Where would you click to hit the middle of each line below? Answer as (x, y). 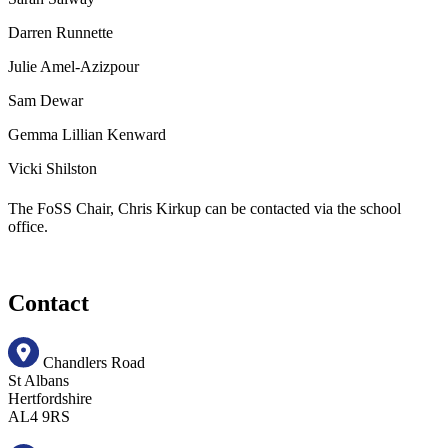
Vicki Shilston (52, 168)
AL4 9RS (39, 417)
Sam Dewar (45, 100)
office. (28, 226)
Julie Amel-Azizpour (73, 66)
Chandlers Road (93, 363)
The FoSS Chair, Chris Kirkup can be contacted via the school (204, 208)
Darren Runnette (60, 32)
